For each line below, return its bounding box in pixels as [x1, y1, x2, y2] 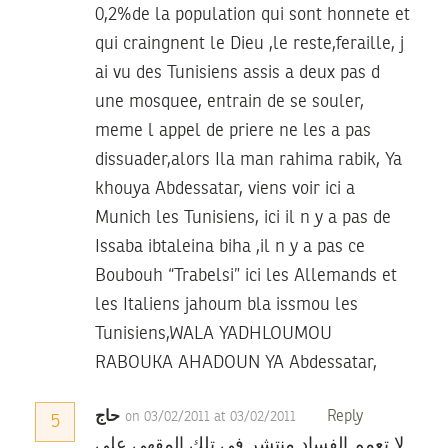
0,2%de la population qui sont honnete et [95, 6, 410, 25]
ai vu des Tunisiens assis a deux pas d [95, 64, 380, 83]
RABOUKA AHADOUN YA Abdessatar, [95, 354, 377, 373]
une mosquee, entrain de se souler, [95, 93, 364, 112]
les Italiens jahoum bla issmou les [95, 296, 358, 315]
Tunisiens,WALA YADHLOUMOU [95, 325, 332, 344]
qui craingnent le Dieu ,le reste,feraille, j [95, 35, 404, 54]
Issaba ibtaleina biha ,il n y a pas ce [95, 238, 365, 257]
